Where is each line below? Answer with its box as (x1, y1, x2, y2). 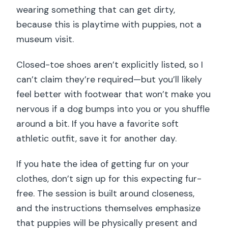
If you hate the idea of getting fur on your (16, 158, 190, 170)
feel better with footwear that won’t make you (16, 89, 211, 100)
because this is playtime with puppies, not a (16, 19, 202, 31)
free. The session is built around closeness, (16, 188, 195, 199)
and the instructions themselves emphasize (16, 203, 201, 214)
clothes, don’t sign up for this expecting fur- (16, 173, 202, 185)
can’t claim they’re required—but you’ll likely (16, 74, 203, 85)
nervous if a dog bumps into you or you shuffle (16, 103, 210, 115)
